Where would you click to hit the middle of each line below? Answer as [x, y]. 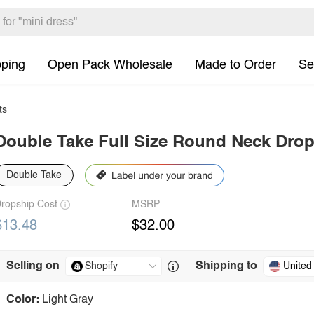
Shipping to [226, 266]
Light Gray [68, 300]
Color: [23, 300]
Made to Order [235, 65]
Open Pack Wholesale [110, 65]
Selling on [33, 266]
